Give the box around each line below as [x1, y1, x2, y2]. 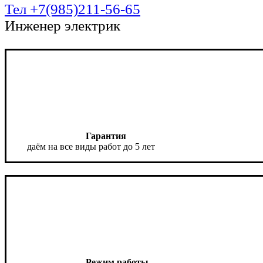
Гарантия [86, 131, 127, 141]
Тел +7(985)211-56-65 [4, 1, 140, 18]
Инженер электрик [4, 18, 120, 34]
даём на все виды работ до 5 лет [27, 141, 156, 152]
